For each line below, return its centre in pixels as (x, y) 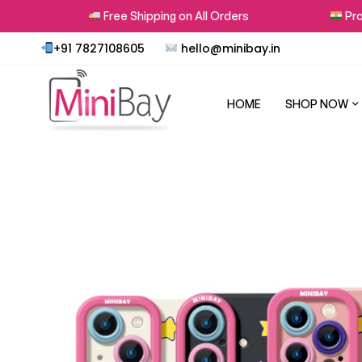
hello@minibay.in (229, 48)
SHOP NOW (317, 104)
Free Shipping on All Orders (157, 16)
